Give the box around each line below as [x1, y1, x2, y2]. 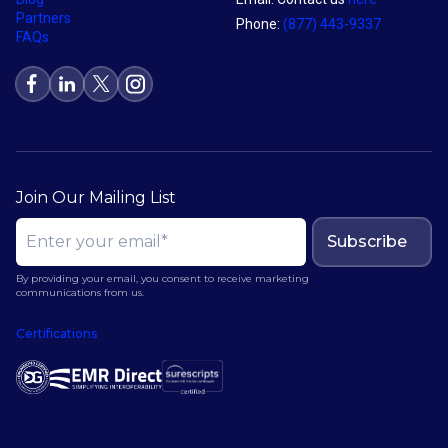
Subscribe [327, 232, 407, 252]
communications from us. [16, 286, 144, 300]
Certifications [16, 326, 97, 342]
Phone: [236, 16, 283, 33]
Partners [16, 10, 71, 27]
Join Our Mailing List [16, 188, 176, 208]
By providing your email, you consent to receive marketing [16, 272, 309, 286]
